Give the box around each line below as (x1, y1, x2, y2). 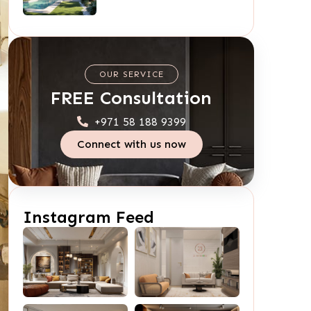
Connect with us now (76, 137, 186, 151)
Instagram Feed (23, 206, 154, 227)
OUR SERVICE (99, 69, 164, 79)
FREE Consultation (51, 87, 212, 109)
